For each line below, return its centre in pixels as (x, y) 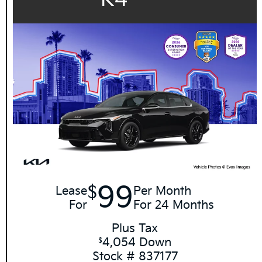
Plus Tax (135, 229)
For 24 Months (174, 206)
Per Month (163, 192)
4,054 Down (137, 243)
